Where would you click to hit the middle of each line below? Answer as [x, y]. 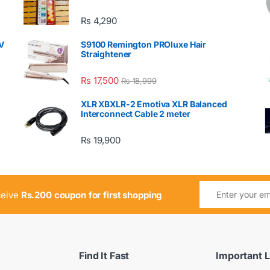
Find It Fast [104, 255]
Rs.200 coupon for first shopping [91, 195]
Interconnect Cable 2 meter [136, 113]
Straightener [106, 54]
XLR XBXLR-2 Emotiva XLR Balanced [154, 104]
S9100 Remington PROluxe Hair [144, 44]
